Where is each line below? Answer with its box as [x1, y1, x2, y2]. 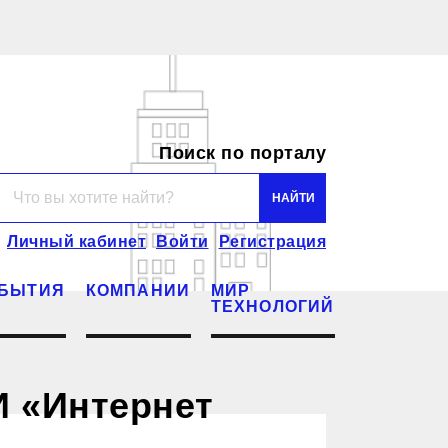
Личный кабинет [7, 232, 146, 250]
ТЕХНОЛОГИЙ [210, 297, 335, 315]
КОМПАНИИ [85, 281, 191, 299]
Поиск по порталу [159, 142, 326, 163]
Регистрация [218, 232, 326, 250]
